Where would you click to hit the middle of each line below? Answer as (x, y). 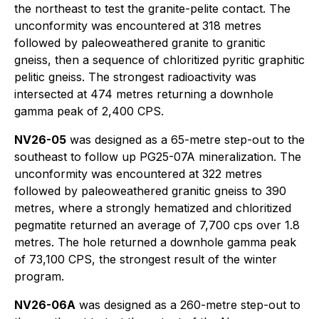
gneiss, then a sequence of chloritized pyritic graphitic (159, 60)
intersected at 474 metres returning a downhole (144, 94)
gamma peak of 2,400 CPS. (89, 111)
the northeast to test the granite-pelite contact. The (152, 9)
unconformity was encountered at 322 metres (138, 174)
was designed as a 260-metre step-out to (188, 305)
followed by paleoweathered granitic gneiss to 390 (150, 191)
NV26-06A (45, 305)
